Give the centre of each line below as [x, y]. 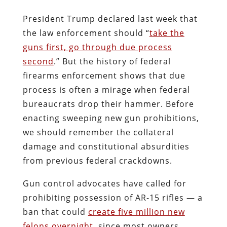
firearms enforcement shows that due [104, 75]
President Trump [59, 18]
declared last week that [146, 18]
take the [167, 33]
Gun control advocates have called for [104, 183]
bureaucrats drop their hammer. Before [108, 104]
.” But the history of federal [112, 61]
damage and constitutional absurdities [106, 146]
